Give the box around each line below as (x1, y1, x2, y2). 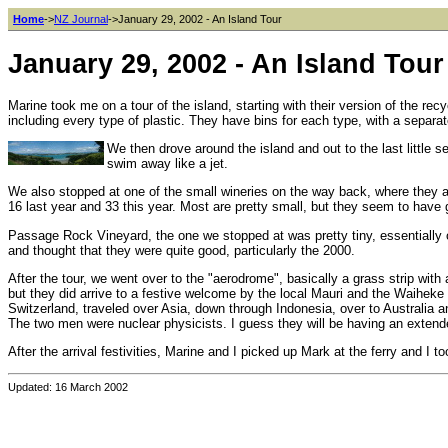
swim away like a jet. (107, 156, 228, 172)
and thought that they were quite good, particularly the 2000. (8, 242, 355, 258)
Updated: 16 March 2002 (8, 381, 128, 394)
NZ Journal (54, 13, 108, 25)
